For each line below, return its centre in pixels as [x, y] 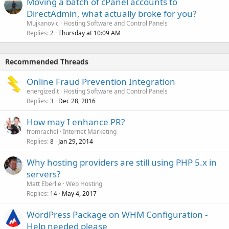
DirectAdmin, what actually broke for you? [111, 13]
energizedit [43, 91]
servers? [43, 174]
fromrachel [42, 131]
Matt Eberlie [44, 184]
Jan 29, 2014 [76, 141]
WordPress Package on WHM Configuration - [117, 214]
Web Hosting [84, 184]
